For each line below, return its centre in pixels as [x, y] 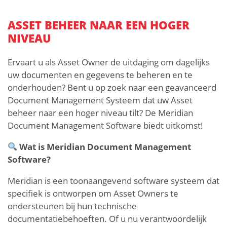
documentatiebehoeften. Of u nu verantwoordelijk [107, 218]
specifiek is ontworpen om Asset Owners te [93, 193]
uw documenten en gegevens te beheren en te [100, 75]
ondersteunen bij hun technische [72, 206]
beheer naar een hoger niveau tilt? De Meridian [100, 113]
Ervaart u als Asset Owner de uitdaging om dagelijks [109, 62]
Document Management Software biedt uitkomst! [105, 125]
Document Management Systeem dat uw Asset [100, 100]
